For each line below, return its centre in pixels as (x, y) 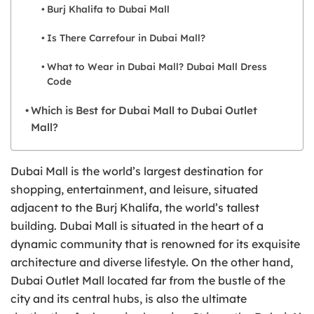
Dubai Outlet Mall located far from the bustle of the (148, 280)
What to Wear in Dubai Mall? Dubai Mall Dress (157, 66)
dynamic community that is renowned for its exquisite (155, 244)
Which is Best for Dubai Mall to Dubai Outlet (144, 110)
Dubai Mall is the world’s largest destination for (137, 171)
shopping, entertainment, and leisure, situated (134, 189)
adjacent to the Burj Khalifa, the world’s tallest (135, 207)
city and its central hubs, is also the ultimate (129, 298)
